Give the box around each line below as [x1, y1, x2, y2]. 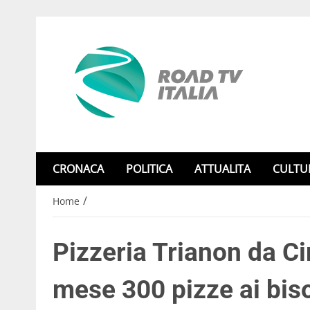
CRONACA [53, 161, 104, 176]
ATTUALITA [194, 161, 250, 176]
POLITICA [126, 161, 172, 176]
